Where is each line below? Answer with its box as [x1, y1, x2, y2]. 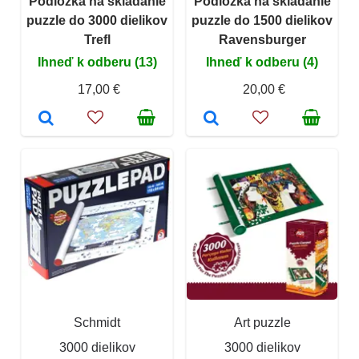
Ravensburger [218, 32, 306, 46]
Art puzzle [233, 315, 291, 329]
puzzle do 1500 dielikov [192, 13, 333, 27]
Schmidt [74, 315, 120, 329]
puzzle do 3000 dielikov [26, 13, 167, 27]
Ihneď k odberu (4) [206, 54, 318, 69]
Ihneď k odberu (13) [37, 54, 157, 69]
